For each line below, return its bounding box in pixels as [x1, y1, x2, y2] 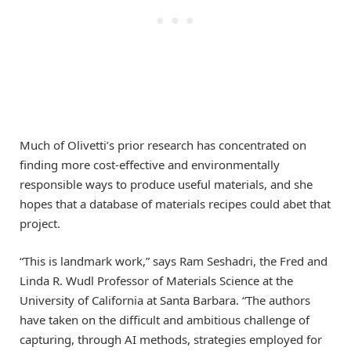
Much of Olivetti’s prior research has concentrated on [20, 137, 306, 154]
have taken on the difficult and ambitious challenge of [20, 312, 309, 328]
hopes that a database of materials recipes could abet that [20, 196, 331, 212]
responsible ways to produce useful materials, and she [20, 176, 313, 193]
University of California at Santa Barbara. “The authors [20, 292, 310, 309]
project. [20, 215, 60, 232]
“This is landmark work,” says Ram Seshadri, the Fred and [20, 253, 327, 270]
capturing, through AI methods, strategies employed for [20, 331, 322, 348]
